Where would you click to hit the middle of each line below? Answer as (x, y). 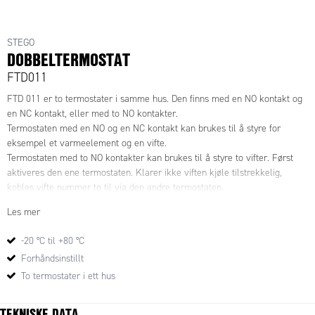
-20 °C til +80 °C (53, 241)
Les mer (24, 212)
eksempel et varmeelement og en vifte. (87, 143)
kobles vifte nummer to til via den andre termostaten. (115, 187)
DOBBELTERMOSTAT (69, 59)
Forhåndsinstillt (52, 258)
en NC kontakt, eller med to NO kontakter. (92, 114)
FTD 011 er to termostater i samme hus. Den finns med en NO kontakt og (155, 99)
